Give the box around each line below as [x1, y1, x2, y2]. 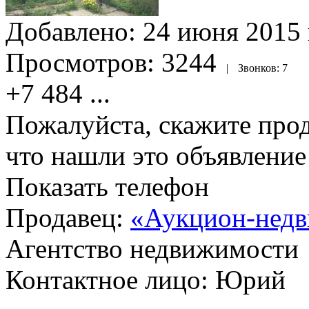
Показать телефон [6, 171, 209, 201]
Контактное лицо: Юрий [6, 264, 286, 295]
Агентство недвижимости [6, 233, 299, 263]
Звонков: [238, 61, 282, 74]
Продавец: [6, 202, 130, 232]
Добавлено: [6, 16, 143, 46]
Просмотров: [6, 47, 161, 77]
